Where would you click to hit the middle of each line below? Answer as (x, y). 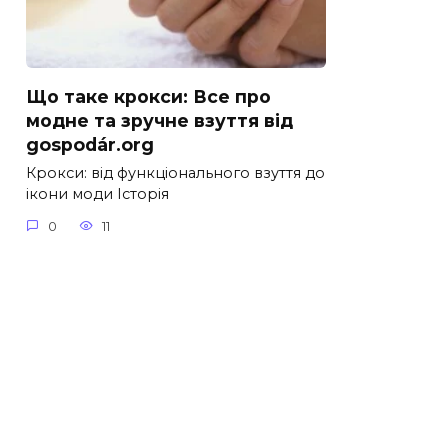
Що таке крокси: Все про (148, 96)
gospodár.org (90, 144)
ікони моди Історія (97, 194)
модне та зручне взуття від (159, 120)
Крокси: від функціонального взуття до (175, 173)
